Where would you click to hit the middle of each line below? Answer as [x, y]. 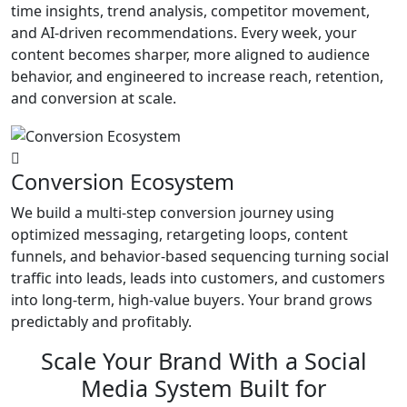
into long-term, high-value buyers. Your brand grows [192, 300]
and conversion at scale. [94, 99]
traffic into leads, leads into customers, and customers [198, 278]
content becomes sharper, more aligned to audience [190, 55]
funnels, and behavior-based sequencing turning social [200, 257]
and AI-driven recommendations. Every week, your [184, 33]
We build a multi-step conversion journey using [173, 213]
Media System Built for [203, 388]
